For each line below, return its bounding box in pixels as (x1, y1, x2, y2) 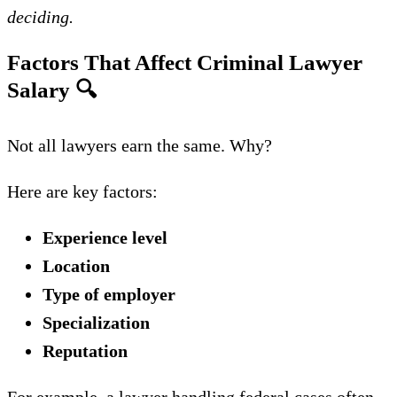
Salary (7, 78, 75, 102)
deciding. (7, 7, 74, 27)
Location (43, 256, 110, 276)
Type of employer (43, 284, 175, 304)
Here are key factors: (7, 182, 158, 201)
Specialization (43, 313, 150, 332)
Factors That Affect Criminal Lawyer (7, 51, 362, 74)
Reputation (43, 341, 128, 361)
